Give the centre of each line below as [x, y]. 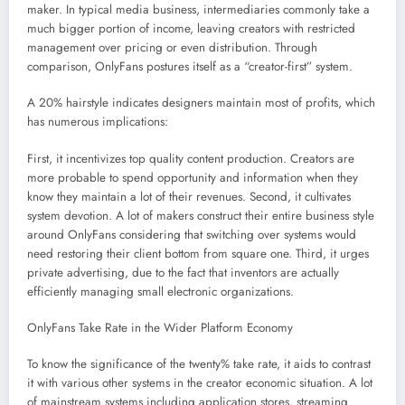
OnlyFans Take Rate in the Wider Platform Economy [160, 327]
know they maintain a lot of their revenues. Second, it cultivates [189, 196]
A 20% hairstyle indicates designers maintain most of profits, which [201, 103]
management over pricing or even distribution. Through [172, 48]
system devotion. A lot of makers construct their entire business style [201, 215]
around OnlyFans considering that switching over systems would [192, 234]
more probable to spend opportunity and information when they [193, 177]
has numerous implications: [98, 122]
